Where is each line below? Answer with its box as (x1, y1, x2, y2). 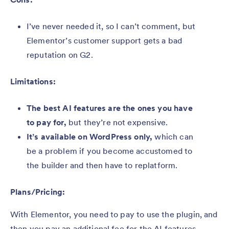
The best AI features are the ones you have (27, 102, 193, 113)
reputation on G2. (27, 49, 93, 60)
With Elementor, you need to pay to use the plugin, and (10, 209, 218, 219)
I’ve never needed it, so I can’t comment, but (27, 20, 196, 31)
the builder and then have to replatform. (27, 159, 178, 170)
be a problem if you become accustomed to (27, 145, 193, 156)
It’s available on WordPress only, (27, 131, 153, 142)
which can (152, 131, 193, 142)
